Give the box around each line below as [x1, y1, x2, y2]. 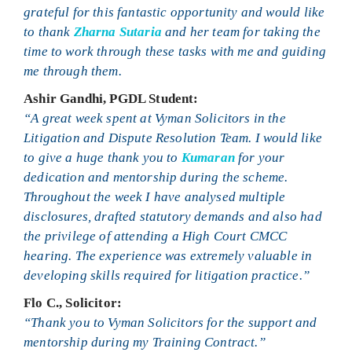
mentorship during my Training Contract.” [24, 335, 266, 350]
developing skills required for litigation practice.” [24, 268, 310, 283]
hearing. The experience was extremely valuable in [24, 248, 313, 263]
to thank [24, 24, 74, 39]
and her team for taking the [161, 24, 321, 39]
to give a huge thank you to [24, 150, 181, 165]
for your [234, 150, 285, 165]
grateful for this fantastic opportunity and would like [24, 5, 325, 20]
